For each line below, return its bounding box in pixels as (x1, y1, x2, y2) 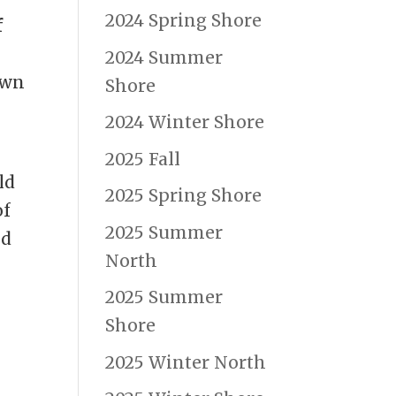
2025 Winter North (105, 351, 267, 373)
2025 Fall (105, 148, 181, 170)
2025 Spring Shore (105, 185, 263, 207)
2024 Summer (105, 46, 224, 68)
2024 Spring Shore (105, 10, 263, 32)
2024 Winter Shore (105, 111, 265, 133)
